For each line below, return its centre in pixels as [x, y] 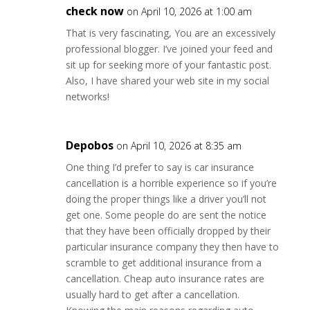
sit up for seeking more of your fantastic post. [168, 65]
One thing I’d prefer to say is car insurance [159, 167]
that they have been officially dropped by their [168, 231]
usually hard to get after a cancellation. [152, 294]
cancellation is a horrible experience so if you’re [171, 183]
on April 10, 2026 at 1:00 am [189, 11]
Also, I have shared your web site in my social [167, 81]
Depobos [89, 145]
